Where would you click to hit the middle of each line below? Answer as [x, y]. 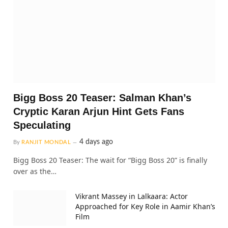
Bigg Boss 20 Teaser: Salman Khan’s [102, 156]
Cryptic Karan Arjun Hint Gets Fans [99, 170]
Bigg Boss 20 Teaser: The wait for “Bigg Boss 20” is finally [110, 219]
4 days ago [96, 201]
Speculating [42, 184]
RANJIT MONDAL [46, 201]
